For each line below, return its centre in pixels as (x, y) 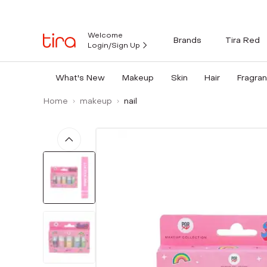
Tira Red (243, 40)
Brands (187, 40)
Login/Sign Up (114, 45)
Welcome (105, 35)
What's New (80, 78)
